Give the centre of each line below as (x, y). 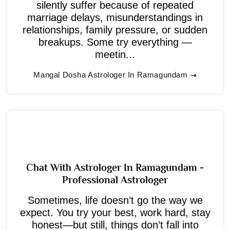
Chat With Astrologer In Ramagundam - (115, 167)
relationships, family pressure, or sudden (115, 30)
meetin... (115, 54)
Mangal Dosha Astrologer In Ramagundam (111, 74)
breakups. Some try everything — (115, 42)
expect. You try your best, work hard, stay (115, 212)
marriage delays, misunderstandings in (115, 17)
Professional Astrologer (115, 179)
